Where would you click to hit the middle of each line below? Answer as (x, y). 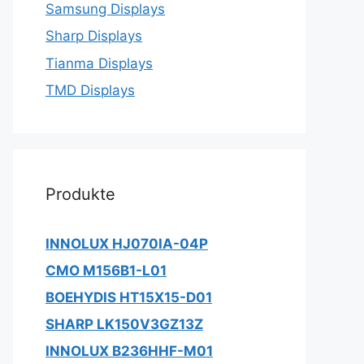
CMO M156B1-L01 (106, 271)
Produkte (80, 194)
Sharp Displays (94, 36)
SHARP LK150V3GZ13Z (124, 324)
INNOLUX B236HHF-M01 (129, 351)
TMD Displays (90, 90)
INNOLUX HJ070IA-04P (127, 244)
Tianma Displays (99, 63)
